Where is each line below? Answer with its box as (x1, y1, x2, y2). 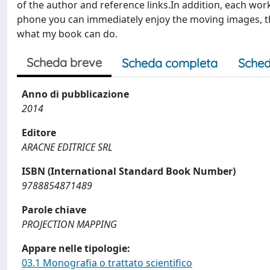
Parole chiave (22, 203, 86, 216)
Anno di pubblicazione (22, 87, 129, 101)
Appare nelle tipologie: (22, 242, 130, 255)
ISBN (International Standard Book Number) (22, 165, 236, 178)
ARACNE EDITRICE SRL (22, 140, 113, 154)
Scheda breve (27, 55, 102, 70)
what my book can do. (17, 27, 118, 40)
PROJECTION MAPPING (22, 218, 117, 231)
